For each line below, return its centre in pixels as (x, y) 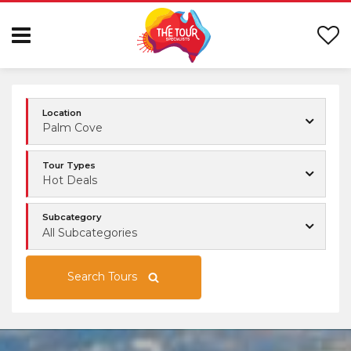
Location (62, 112)
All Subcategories (90, 232)
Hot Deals (70, 180)
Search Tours (102, 277)
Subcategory (72, 217)
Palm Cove (72, 128)
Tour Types (69, 165)
